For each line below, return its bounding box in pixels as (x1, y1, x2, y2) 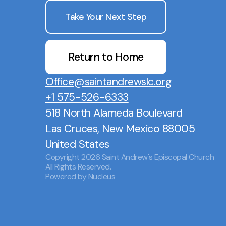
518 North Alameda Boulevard (45, 106, 183, 121)
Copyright (45, 152, 82, 163)
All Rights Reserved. (45, 161, 111, 173)
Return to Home (68, 49, 144, 64)
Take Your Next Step (65, 11, 147, 22)
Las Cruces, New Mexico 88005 (45, 122, 195, 136)
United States (45, 137, 109, 152)
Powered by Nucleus (45, 171, 116, 182)
